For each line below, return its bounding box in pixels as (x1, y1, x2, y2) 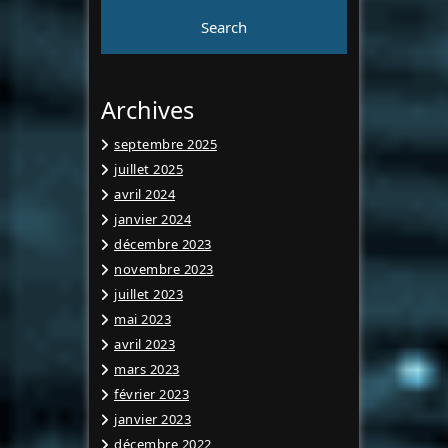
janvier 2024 (114, 210, 191, 229)
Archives (101, 94, 194, 127)
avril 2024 (114, 185, 175, 204)
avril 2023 (114, 335, 175, 354)
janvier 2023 (114, 410, 191, 429)
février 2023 (114, 385, 189, 404)
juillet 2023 (114, 285, 183, 304)
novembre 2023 (114, 260, 214, 279)
